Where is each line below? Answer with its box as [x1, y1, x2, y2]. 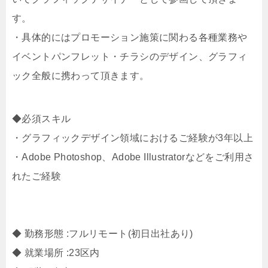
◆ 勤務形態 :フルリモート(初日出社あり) [12, 229, 193, 239]
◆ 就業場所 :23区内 [12, 248, 100, 258]
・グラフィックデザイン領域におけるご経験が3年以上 [12, 133, 253, 143]
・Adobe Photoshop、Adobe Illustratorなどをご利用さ [12, 152, 254, 162]
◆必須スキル [12, 114, 71, 124]
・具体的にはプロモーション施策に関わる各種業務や [12, 32, 248, 42]
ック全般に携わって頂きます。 [12, 71, 150, 81]
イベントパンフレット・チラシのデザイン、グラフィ [12, 51, 248, 62]
